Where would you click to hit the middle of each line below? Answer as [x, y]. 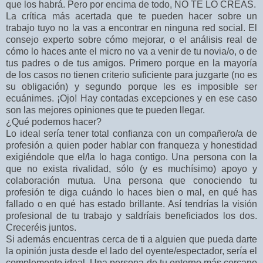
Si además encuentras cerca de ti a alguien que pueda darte [131, 240]
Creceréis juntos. [41, 228]
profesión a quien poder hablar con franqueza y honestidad [131, 146]
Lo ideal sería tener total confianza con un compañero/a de [131, 134]
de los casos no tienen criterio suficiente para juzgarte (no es [131, 75]
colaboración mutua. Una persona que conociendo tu [131, 181]
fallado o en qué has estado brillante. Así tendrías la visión [131, 204]
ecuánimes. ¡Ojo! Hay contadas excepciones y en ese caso [131, 99]
